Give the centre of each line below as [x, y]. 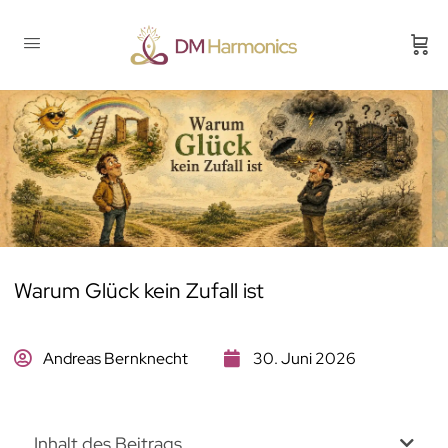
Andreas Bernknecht [115, 358]
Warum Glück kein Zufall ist [138, 290]
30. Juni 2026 [304, 358]
